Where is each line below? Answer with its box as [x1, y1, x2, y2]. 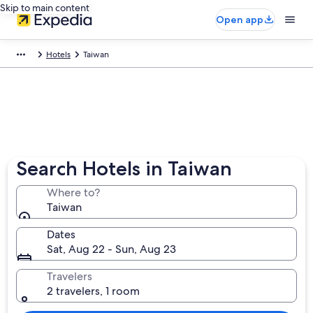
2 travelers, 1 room [47, 284, 140, 298]
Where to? [47, 185, 101, 200]
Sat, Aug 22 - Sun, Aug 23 [47, 242, 177, 256]
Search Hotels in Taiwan [16, 156, 233, 180]
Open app [216, 13, 263, 26]
